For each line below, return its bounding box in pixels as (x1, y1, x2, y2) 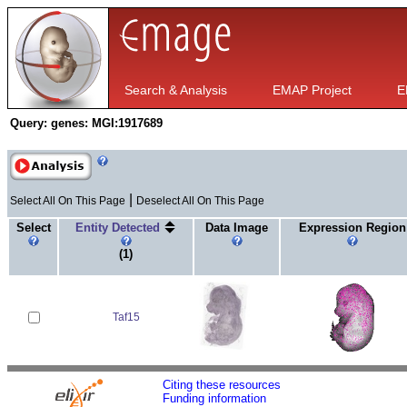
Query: (10, 116, 47, 130)
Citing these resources (163, 377, 281, 392)
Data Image (205, 220, 268, 234)
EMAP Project (273, 83, 352, 97)
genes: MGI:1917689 (51, 116, 163, 130)
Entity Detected (75, 220, 164, 234)
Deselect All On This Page (136, 194, 264, 207)
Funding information (163, 391, 266, 405)
